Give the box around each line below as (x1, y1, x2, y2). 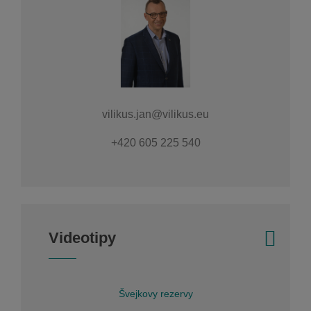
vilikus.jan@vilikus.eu (102, 108, 209, 120)
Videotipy (49, 228, 116, 246)
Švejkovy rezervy (118, 287, 193, 299)
